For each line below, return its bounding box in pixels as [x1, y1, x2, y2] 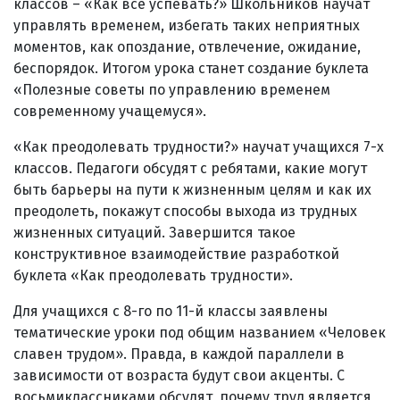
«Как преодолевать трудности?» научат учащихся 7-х [13, 137, 384, 155]
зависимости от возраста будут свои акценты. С [13, 366, 345, 384]
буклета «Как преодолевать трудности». [13, 266, 293, 284]
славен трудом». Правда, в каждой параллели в [13, 345, 345, 362]
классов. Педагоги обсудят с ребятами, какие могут [13, 159, 367, 177]
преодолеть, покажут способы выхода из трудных [13, 202, 357, 220]
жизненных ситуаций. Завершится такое [13, 223, 296, 241]
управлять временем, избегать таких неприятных [13, 16, 360, 34]
